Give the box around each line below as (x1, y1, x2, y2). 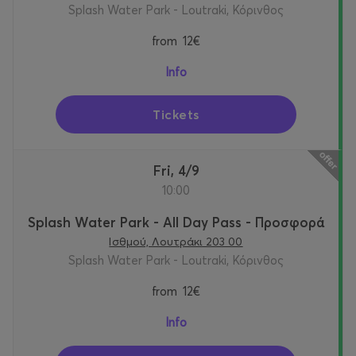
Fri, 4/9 (161, 162, 199, 180)
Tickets (153, 106, 199, 123)
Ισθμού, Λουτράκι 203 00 (109, 234, 243, 250)
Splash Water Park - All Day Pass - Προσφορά (28, 214, 324, 231)
